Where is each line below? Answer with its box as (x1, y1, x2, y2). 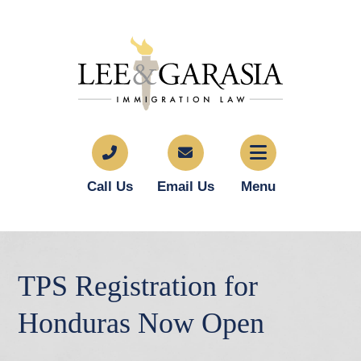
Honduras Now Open (18, 307, 265, 339)
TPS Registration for (18, 270, 259, 302)
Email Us (156, 179, 214, 194)
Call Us (86, 179, 133, 194)
